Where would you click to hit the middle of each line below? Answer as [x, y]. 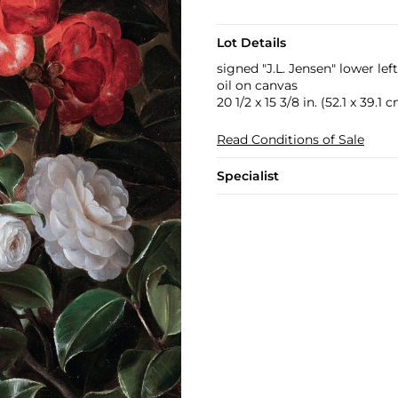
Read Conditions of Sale [290, 139]
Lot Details [251, 43]
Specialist [247, 176]
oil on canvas [257, 85]
